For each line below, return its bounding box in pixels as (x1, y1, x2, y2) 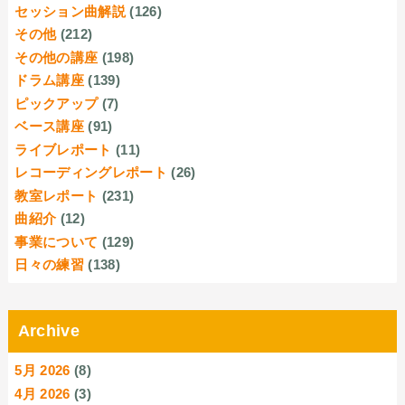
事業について (14, 233, 99, 250)
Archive (17, 322, 80, 341)
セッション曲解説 (14, 3, 127, 19)
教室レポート (14, 187, 99, 203)
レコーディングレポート (14, 165, 167, 181)
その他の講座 (14, 49, 99, 65)
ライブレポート (14, 141, 112, 157)
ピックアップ (14, 95, 99, 111)
